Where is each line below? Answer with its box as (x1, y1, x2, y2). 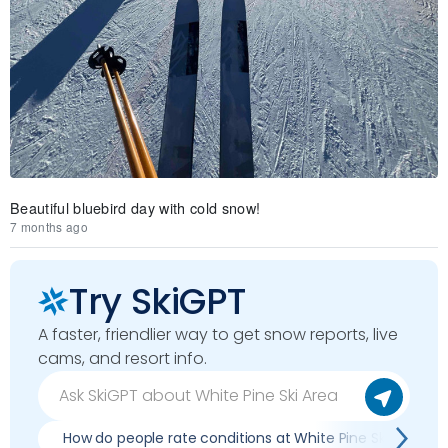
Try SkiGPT (69, 276, 246, 327)
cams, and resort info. (38, 347, 207, 370)
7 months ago (10, 218, 88, 235)
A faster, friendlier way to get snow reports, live (38, 323, 398, 346)
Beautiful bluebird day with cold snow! (10, 197, 261, 218)
